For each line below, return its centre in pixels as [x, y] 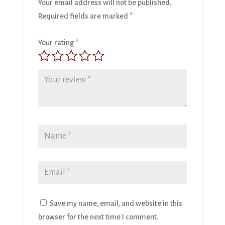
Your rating [57, 43]
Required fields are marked [84, 16]
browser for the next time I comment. [98, 217]
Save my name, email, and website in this [116, 204]
